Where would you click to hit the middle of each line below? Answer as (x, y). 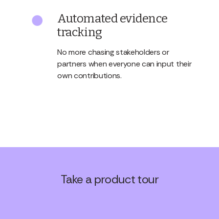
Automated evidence (112, 19)
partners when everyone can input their (124, 64)
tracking (80, 33)
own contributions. (89, 76)
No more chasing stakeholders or (113, 52)
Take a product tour (109, 179)
